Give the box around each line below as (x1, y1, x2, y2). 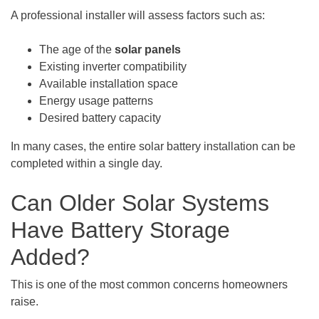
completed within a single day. (11, 157, 162, 169)
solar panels (115, 43, 181, 56)
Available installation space (39, 78, 178, 90)
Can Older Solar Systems (11, 190, 269, 216)
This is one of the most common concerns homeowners (11, 278, 288, 291)
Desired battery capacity (39, 112, 161, 124)
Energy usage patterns (39, 95, 153, 107)
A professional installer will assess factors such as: (11, 9, 265, 21)
